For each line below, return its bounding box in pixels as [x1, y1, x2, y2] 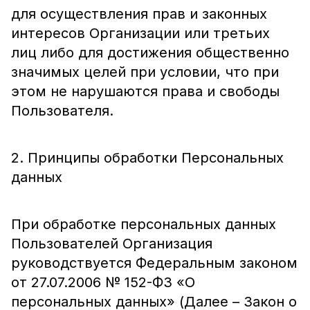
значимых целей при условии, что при [11, 64, 279, 80]
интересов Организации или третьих [11, 25, 270, 42]
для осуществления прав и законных [11, 6, 267, 22]
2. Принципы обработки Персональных [11, 149, 284, 166]
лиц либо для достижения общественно [11, 44, 289, 61]
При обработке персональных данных [11, 216, 276, 232]
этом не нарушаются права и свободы [11, 83, 280, 100]
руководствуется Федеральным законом [11, 255, 298, 271]
